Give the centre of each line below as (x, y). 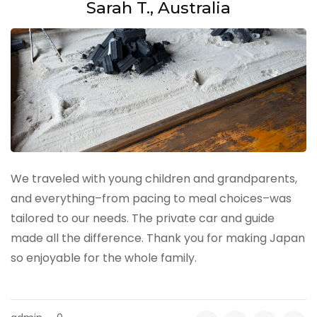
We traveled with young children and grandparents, (154, 179)
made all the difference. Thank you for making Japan (158, 238)
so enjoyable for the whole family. (104, 258)
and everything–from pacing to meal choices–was (151, 199)
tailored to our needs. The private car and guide (143, 219)
